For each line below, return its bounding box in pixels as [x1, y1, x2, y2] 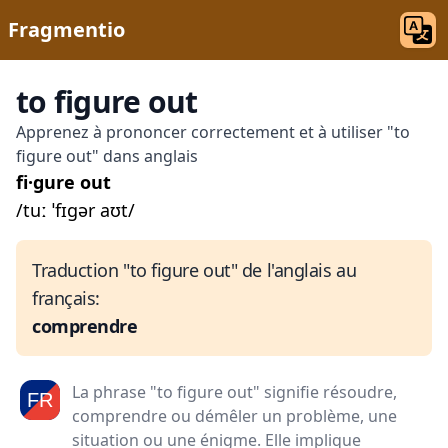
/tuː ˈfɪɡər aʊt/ [16, 198, 135, 222]
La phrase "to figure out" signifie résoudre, [72, 381, 397, 403]
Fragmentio [8, 16, 125, 43]
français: [32, 286, 100, 310]
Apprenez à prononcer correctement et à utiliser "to [16, 121, 410, 143]
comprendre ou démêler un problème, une [72, 405, 397, 427]
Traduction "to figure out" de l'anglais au [32, 258, 357, 282]
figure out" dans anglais [16, 145, 198, 167]
